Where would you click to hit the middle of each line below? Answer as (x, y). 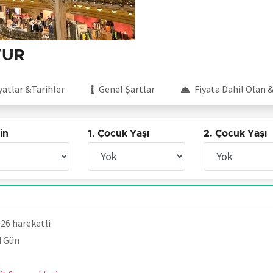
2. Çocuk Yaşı (235, 133)
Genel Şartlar (127, 89)
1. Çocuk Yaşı (119, 133)
